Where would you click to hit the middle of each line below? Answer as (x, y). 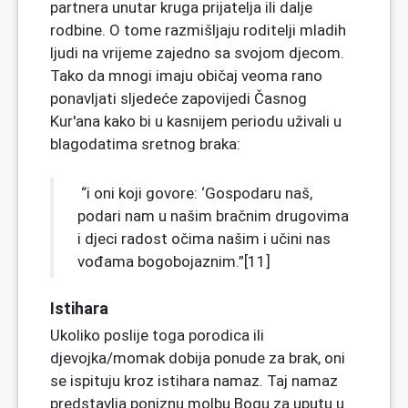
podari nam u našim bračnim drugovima (213, 215)
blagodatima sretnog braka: (145, 143)
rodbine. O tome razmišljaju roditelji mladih (198, 30)
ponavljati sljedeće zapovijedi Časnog (178, 98)
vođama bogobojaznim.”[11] (174, 261)
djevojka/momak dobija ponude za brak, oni (198, 357)
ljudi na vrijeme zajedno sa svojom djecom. (197, 52)
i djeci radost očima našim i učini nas (204, 238)
